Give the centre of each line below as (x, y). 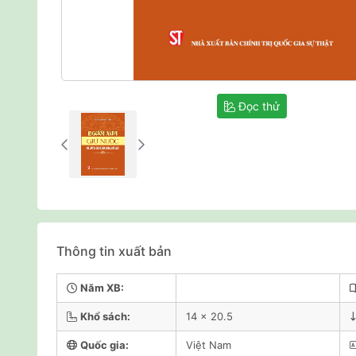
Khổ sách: (105, 316)
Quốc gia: (104, 345)
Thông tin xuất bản (114, 251)
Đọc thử (257, 106)
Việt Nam (209, 345)
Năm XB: (102, 288)
